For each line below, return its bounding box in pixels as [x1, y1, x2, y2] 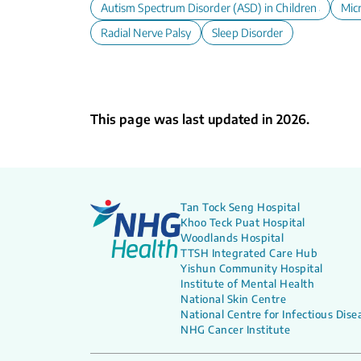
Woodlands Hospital [180, 231, 284, 244]
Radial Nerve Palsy [101, 26, 192, 39]
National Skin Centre [180, 293, 286, 305]
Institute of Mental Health [180, 277, 314, 290]
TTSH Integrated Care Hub [180, 247, 317, 259]
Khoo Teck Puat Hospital [180, 216, 305, 229]
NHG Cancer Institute [180, 323, 290, 336]
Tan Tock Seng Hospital [180, 201, 300, 214]
